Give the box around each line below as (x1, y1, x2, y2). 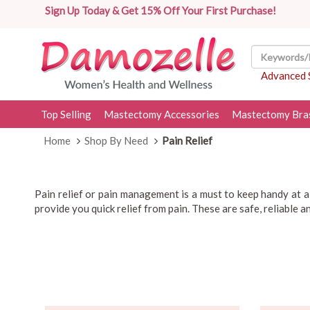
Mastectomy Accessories (104, 108, 219, 120)
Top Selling (41, 108, 91, 120)
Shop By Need (84, 134, 148, 147)
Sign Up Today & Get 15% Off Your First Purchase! (45, 4, 276, 17)
